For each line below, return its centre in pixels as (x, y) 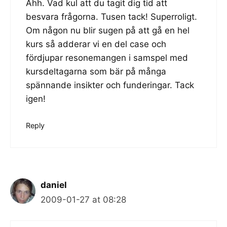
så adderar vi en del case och (105, 44)
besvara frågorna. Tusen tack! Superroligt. (111, 16)
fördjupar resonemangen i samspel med (107, 58)
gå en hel (171, 30)
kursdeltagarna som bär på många (96, 71)
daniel (54, 185)
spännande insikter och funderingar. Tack (110, 85)
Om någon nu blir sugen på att (89, 30)
